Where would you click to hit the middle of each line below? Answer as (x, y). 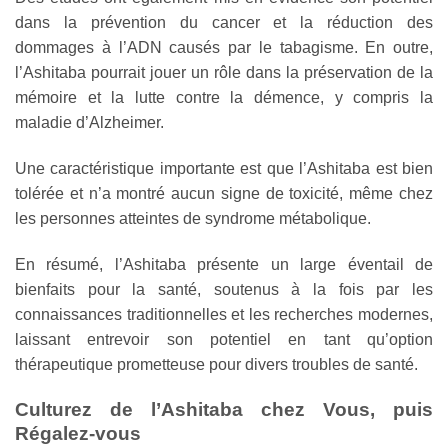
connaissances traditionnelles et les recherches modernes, (224, 314)
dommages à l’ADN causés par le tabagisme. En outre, (224, 48)
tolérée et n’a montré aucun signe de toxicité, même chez (224, 194)
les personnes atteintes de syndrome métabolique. (193, 219)
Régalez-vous (78, 433)
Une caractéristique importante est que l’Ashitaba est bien (224, 169)
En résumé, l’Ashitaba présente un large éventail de (224, 264)
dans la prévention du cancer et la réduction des (224, 23)
